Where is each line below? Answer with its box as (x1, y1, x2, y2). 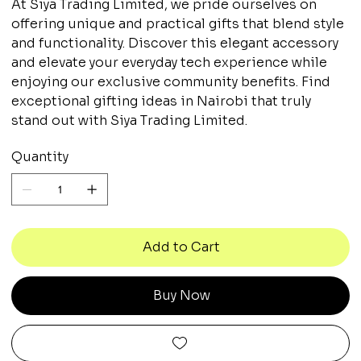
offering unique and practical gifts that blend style (11, 15, 345, 32)
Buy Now (152, 286, 210, 304)
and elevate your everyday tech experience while (11, 53, 328, 71)
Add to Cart (143, 238, 220, 255)
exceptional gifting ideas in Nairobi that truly (11, 92, 312, 110)
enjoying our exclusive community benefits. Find (11, 73, 331, 90)
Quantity (11, 147, 69, 165)
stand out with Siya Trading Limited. (11, 111, 248, 129)
